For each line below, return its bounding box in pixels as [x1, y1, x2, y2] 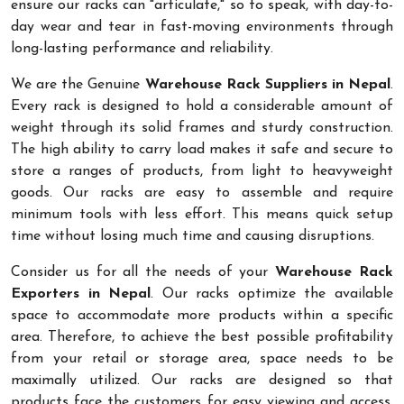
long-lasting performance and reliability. [11, 41, 273, 56]
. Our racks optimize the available [151, 286, 394, 301]
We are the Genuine [11, 77, 145, 92]
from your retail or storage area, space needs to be [11, 351, 393, 366]
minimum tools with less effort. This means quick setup [11, 207, 393, 222]
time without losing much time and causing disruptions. [11, 228, 374, 243]
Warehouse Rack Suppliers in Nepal [144, 77, 390, 92]
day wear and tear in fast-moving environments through [11, 19, 393, 34]
